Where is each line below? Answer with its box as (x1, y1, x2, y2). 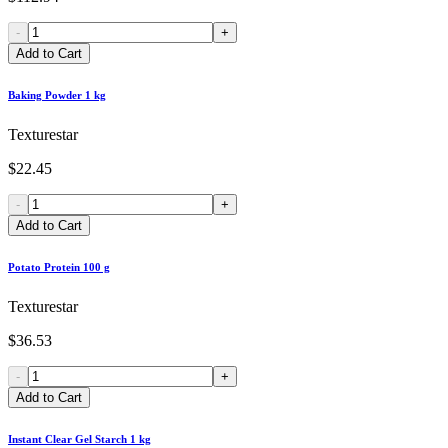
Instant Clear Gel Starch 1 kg (8, 433, 151, 446)
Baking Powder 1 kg (8, 89, 106, 102)
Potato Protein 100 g (8, 261, 110, 274)
